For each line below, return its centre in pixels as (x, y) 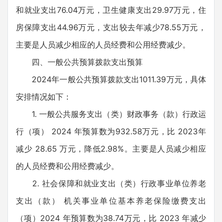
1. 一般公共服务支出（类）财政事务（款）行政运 (111, 114)
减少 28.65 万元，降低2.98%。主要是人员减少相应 (111, 149)
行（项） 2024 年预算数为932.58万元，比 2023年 (111, 131)
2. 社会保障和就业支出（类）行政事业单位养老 (111, 183)
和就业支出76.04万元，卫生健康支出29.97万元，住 (111, 10)
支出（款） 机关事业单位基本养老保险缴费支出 (111, 201)
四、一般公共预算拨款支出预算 (79, 62)
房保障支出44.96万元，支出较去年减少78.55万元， (111, 27)
